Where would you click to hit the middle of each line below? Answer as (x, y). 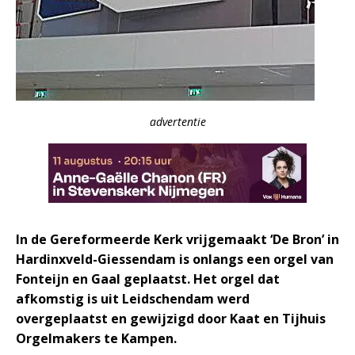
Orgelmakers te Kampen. (96, 338)
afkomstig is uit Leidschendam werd (133, 299)
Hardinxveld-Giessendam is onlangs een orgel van (175, 259)
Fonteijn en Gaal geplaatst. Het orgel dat (148, 279)
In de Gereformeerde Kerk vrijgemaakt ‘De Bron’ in (177, 239)
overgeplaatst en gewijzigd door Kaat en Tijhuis (171, 319)
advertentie (177, 122)
